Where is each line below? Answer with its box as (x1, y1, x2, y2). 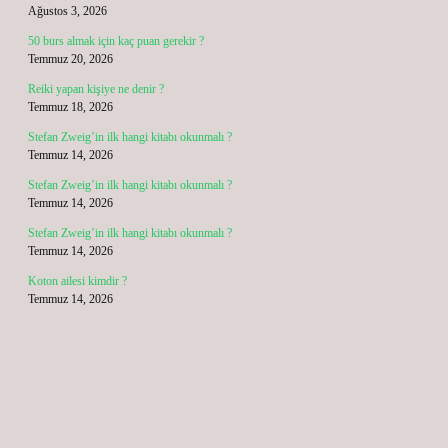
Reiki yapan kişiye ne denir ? (28, 82, 164, 96)
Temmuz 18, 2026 (28, 100, 113, 114)
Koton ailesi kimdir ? (28, 274, 127, 288)
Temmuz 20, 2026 (28, 52, 113, 66)
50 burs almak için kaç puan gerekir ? (28, 34, 204, 48)
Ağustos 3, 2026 (28, 4, 107, 18)
